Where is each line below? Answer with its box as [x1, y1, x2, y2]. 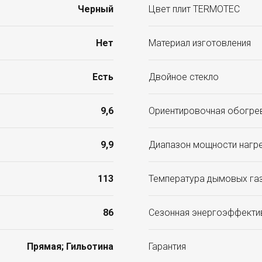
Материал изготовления [149, 37, 251, 49]
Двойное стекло [149, 71, 219, 83]
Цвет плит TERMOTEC [149, 4, 240, 15]
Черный [78, 4, 113, 15]
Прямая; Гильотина [27, 241, 113, 253]
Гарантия [149, 241, 186, 253]
